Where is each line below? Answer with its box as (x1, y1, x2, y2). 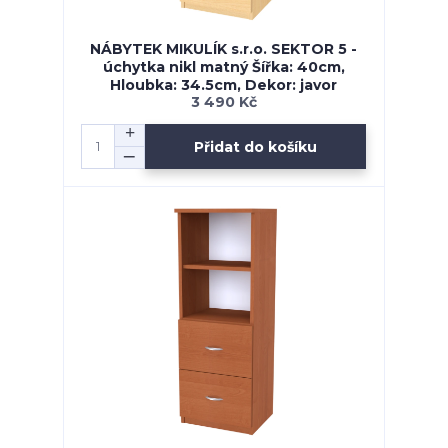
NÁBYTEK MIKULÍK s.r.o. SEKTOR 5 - (90, 40, 358, 59)
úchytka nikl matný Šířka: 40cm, (102, 58, 345, 77)
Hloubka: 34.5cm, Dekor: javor (110, 76, 338, 95)
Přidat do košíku (194, 137, 318, 156)
